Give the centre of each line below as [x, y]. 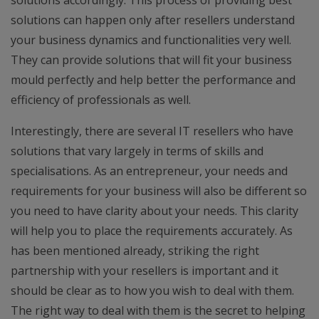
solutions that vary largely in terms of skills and [137, 151]
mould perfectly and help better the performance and [153, 80]
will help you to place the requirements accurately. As [152, 231]
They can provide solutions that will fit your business [151, 60]
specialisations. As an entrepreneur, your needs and [149, 171]
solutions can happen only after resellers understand [153, 20]
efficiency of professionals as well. [101, 100]
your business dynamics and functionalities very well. [151, 40]
